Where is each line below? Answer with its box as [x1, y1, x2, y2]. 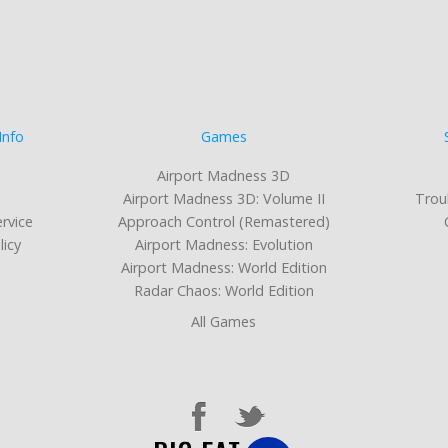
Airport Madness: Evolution [134, 235, 313, 255]
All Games [191, 312, 257, 332]
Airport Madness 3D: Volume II [122, 189, 325, 209]
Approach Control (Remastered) [117, 212, 330, 232]
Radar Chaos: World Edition [133, 281, 314, 301]
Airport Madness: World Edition [120, 258, 327, 278]
